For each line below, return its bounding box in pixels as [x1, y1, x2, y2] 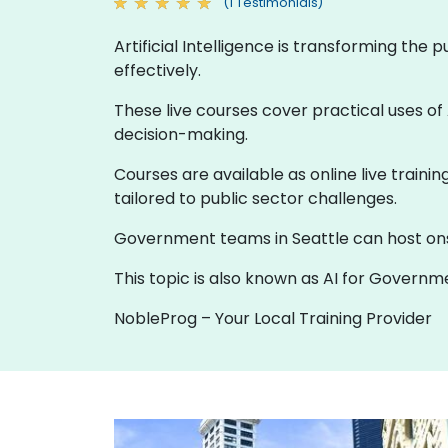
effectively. [114, 58, 201, 82]
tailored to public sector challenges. [114, 186, 397, 210]
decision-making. [114, 122, 248, 146]
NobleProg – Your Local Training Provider [114, 306, 432, 330]
